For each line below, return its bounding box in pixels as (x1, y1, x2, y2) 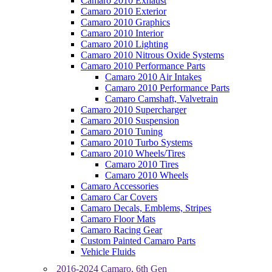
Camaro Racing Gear (81, 225, 162, 235)
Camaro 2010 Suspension (81, 115, 179, 126)
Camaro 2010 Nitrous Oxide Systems (81, 50, 224, 60)
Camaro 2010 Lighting (81, 39, 168, 49)
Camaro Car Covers (81, 192, 157, 202)
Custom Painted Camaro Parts (81, 236, 195, 246)
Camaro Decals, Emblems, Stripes (81, 203, 211, 213)
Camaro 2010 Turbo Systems (81, 137, 192, 148)
